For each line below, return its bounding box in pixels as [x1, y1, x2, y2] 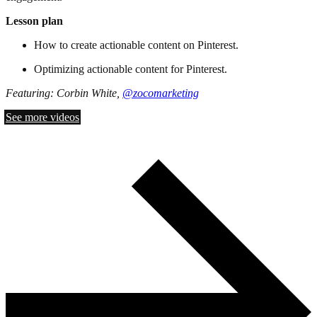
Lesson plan [6, 15, 63, 28]
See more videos [6, 111, 79, 124]
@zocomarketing [122, 87, 199, 100]
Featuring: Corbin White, [6, 87, 122, 100]
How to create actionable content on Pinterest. [34, 39, 238, 52]
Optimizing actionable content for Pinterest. [34, 63, 227, 76]
